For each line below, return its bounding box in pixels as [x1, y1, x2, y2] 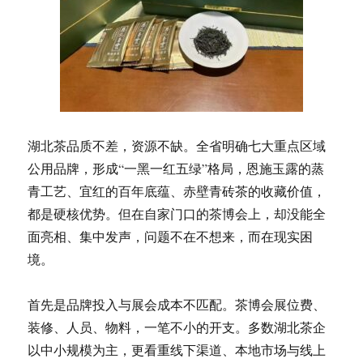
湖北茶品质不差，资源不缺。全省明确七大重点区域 [28, 137, 327, 155]
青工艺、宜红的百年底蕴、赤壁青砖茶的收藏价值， [28, 182, 327, 200]
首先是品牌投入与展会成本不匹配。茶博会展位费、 [28, 296, 327, 314]
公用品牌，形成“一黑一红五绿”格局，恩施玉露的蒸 [28, 160, 325, 177]
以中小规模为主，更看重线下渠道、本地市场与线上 [28, 341, 327, 359]
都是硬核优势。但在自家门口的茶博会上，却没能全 [28, 205, 327, 223]
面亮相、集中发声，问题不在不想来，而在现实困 [28, 228, 314, 246]
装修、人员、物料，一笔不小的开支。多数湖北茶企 [28, 318, 327, 336]
